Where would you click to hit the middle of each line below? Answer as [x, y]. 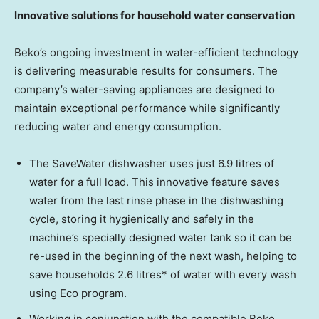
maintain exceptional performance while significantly [147, 108]
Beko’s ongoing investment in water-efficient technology [156, 52]
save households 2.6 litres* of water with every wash [163, 274]
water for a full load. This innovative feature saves [155, 182]
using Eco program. [78, 293]
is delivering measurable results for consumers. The [146, 70]
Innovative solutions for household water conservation [155, 15]
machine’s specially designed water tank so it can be [161, 237]
